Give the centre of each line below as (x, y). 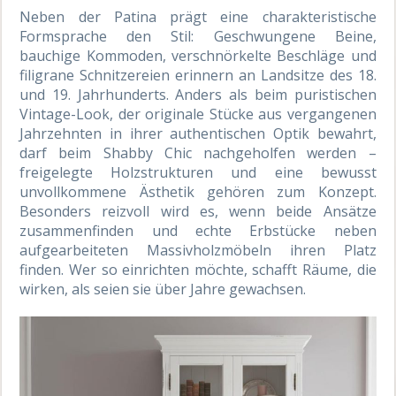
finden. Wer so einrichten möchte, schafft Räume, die (198, 269)
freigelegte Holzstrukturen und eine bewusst (198, 172)
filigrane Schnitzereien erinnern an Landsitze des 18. (198, 75)
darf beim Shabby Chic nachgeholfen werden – (198, 152)
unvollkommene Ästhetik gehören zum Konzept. (198, 191)
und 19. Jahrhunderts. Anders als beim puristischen (198, 94)
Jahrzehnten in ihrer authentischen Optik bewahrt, (198, 133)
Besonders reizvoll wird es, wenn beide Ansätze (198, 211)
